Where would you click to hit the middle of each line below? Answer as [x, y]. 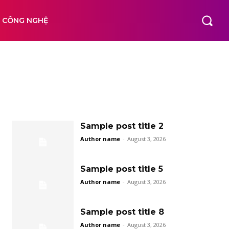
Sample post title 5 [122, 169]
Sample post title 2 [122, 126]
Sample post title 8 [122, 212]
